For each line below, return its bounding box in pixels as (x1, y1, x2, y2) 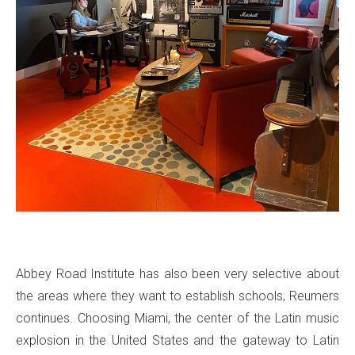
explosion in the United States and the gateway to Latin (16, 333, 339, 349)
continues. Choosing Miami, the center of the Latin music (16, 311, 339, 326)
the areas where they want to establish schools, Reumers (16, 288, 339, 304)
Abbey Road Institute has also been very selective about (16, 266, 339, 282)
